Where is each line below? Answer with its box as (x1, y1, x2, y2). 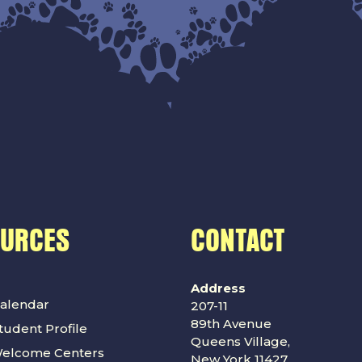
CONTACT (191, 223, 285, 259)
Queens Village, (191, 334, 290, 349)
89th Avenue (191, 316, 271, 331)
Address (191, 280, 246, 296)
